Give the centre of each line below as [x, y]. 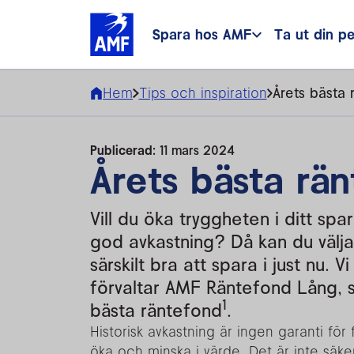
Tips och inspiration [203, 93]
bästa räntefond [156, 310]
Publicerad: [125, 150]
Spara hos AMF [202, 34]
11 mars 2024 [197, 150]
